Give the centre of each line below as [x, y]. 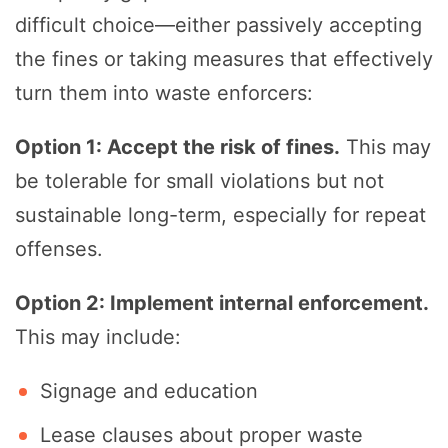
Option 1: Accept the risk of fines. [177, 147]
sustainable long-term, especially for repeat [220, 215]
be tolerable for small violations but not [199, 181]
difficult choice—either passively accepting [218, 25]
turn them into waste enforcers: [164, 93]
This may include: [98, 337]
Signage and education [149, 391]
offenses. [59, 249]
